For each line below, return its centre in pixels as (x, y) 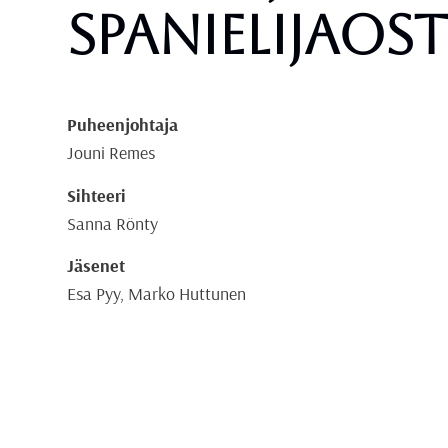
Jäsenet (96, 266)
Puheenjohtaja (123, 125)
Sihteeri (97, 195)
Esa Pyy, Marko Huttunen (157, 294)
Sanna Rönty (113, 223)
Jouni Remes (111, 153)
